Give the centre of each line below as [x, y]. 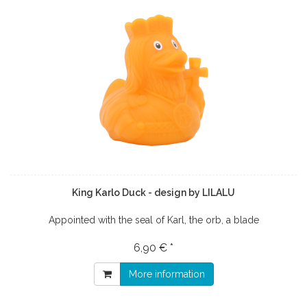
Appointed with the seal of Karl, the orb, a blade [153, 220]
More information [167, 274]
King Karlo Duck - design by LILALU [153, 193]
